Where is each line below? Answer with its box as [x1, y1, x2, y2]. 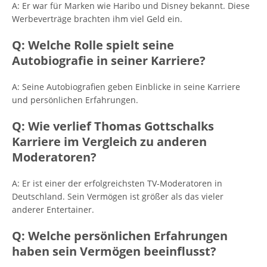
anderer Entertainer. [12, 204, 94, 215]
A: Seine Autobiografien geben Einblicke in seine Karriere [12, 81, 240, 92]
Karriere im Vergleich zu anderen [12, 133, 207, 150]
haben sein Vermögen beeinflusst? [12, 243, 216, 259]
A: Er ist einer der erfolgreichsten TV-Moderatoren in [12, 178, 222, 189]
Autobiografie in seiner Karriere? [12, 52, 206, 69]
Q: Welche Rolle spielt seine [12, 37, 174, 53]
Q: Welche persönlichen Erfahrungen [12, 228, 228, 244]
